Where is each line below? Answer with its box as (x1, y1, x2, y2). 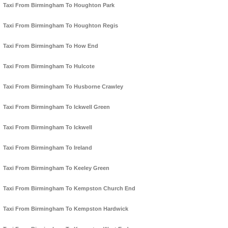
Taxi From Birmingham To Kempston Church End (3, 185, 135, 192)
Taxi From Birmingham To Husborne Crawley (3, 83, 123, 90)
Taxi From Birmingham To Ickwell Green (3, 104, 110, 110)
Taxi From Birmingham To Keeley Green (3, 165, 109, 172)
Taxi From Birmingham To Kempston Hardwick (3, 206, 128, 212)
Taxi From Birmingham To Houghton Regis (3, 22, 118, 29)
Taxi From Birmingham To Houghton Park (3, 2, 115, 9)
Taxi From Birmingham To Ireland (3, 145, 92, 151)
